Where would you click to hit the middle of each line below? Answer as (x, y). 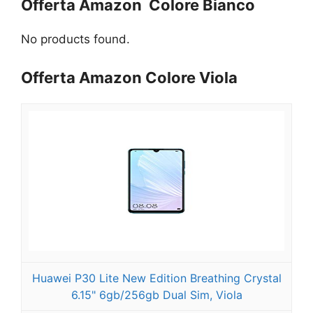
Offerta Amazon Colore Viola (129, 77)
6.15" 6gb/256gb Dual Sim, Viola (156, 294)
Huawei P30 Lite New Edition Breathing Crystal (156, 278)
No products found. (75, 39)
